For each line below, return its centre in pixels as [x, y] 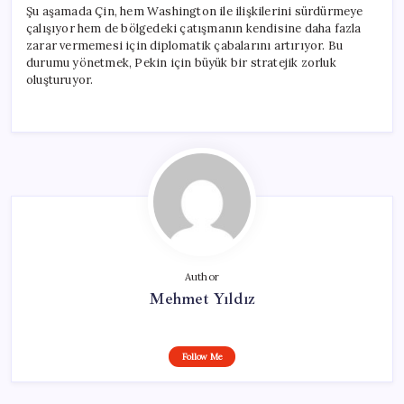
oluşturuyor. [60, 79]
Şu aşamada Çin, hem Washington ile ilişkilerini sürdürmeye [195, 11]
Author [202, 276]
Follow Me [202, 356]
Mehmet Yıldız [202, 298]
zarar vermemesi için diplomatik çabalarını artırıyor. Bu [185, 45]
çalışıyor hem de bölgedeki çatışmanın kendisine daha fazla [194, 28]
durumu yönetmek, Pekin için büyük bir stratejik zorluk [181, 62]
